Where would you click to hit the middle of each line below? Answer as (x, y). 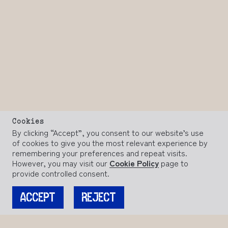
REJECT (99, 197)
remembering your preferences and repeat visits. (100, 153)
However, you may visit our (61, 163)
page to (174, 163)
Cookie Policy (134, 163)
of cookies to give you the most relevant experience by (110, 142)
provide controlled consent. (61, 173)
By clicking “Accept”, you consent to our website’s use (108, 132)
